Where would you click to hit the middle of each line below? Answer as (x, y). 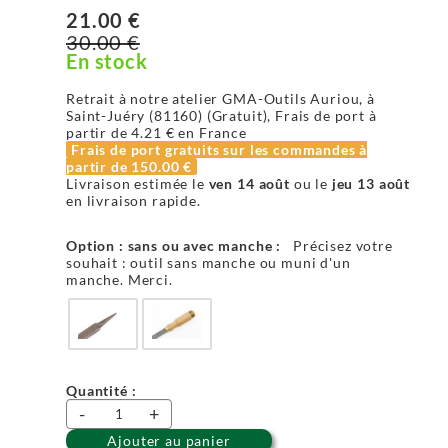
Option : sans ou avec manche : (176, 245)
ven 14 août (249, 183)
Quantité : (101, 390)
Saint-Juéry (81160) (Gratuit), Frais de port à (221, 115)
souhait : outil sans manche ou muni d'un (208, 262)
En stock (107, 61)
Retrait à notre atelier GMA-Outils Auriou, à (220, 98)
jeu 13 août (371, 183)
